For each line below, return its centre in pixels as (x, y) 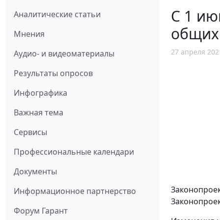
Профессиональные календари (74, 151)
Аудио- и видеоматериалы (64, 53)
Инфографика (41, 93)
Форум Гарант (41, 210)
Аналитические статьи (57, 14)
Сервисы (30, 132)
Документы (35, 171)
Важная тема (39, 112)
